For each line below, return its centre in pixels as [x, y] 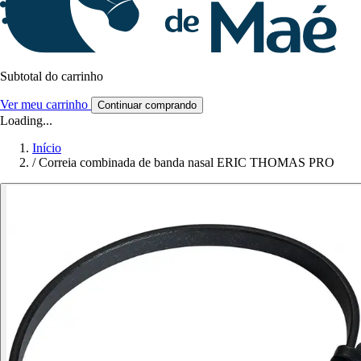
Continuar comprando [147, 106]
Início [47, 148]
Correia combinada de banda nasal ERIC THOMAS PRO [187, 163]
